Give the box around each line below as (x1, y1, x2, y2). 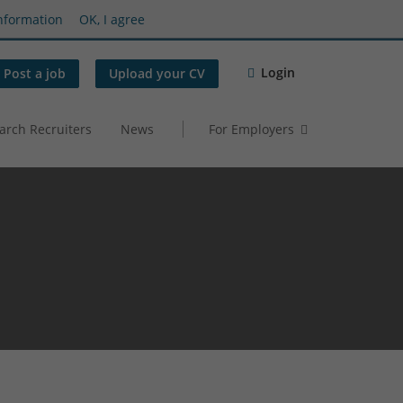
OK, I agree (79, 10, 145, 28)
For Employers (209, 120, 294, 138)
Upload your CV (109, 65, 205, 83)
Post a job (4, 65, 66, 83)
